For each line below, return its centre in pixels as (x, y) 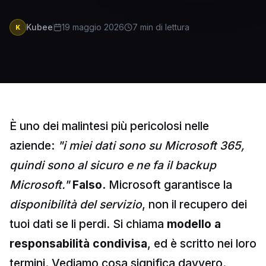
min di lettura (165, 27)
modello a (194, 224)
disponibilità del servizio (76, 204)
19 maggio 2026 (93, 27)
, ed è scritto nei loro (202, 243)
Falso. (89, 185)
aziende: (34, 145)
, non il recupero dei (194, 204)
